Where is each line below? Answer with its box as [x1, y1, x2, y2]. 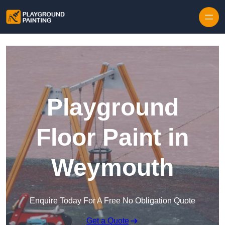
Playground [46, 94, 179, 121]
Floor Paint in [36, 124, 189, 151]
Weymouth [51, 154, 174, 181]
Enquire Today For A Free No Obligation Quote [30, 196, 195, 205]
